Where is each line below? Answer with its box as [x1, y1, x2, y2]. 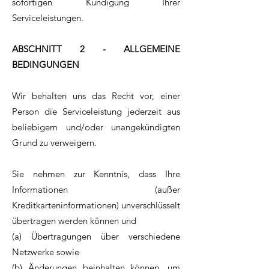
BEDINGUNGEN [12, 59, 79, 71]
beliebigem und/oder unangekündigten [12, 121, 180, 133]
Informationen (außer [12, 184, 180, 196]
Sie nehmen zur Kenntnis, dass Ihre [12, 168, 180, 180]
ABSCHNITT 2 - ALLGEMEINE [12, 43, 180, 55]
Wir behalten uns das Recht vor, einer [12, 90, 180, 102]
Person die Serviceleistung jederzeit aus [12, 106, 180, 118]
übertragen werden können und [12, 215, 136, 227]
